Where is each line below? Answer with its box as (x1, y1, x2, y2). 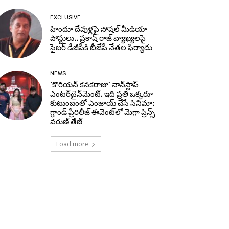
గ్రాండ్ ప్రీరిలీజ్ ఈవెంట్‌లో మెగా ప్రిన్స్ (50, 107, 155, 117)
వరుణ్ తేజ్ (50, 117, 83, 126)
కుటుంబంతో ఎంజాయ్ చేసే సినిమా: (50, 98, 155, 108)
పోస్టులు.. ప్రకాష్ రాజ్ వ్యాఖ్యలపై (50, 33, 146, 43)
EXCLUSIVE (50, 14, 81, 21)
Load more (56, 139, 88, 148)
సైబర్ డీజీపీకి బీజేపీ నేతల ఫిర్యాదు (50, 42, 153, 52)
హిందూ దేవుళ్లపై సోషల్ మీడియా (50, 24, 148, 34)
